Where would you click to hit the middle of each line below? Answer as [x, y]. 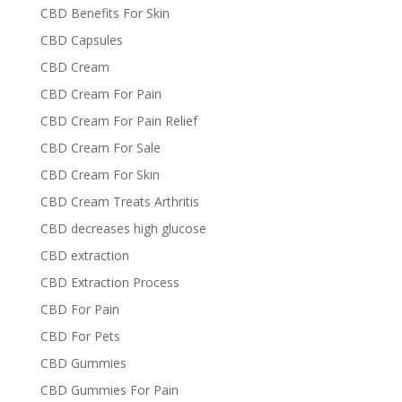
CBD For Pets [80, 336]
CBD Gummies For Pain [109, 390]
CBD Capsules [81, 40]
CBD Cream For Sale [100, 148]
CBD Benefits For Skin [105, 13]
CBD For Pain [79, 309]
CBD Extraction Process [109, 282]
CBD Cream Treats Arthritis [119, 201]
